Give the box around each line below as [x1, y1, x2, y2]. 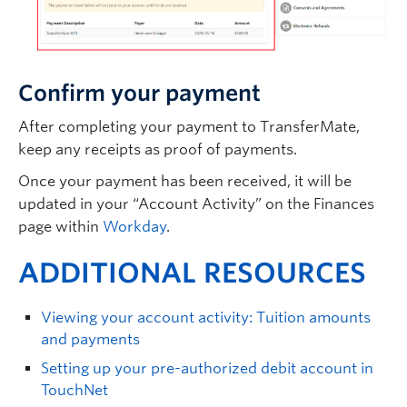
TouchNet [41, 382, 108, 400]
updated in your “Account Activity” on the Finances [18, 195, 374, 213]
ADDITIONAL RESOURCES [18, 256, 366, 290]
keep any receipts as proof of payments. [18, 141, 308, 159]
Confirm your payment [18, 80, 261, 107]
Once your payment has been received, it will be [18, 173, 352, 191]
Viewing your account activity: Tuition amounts [41, 309, 371, 327]
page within [18, 218, 103, 236]
